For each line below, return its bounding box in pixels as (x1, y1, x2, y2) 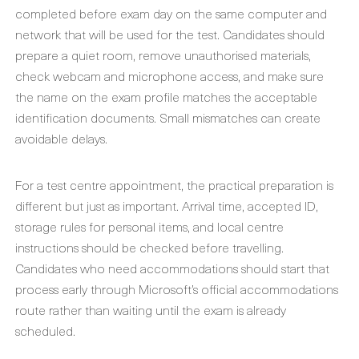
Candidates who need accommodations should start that (15, 258, 329, 277)
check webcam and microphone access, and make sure (15, 66, 324, 85)
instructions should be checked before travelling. (15, 237, 284, 256)
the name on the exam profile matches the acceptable (15, 87, 317, 106)
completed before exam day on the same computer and (15, 3, 327, 22)
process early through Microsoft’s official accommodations (15, 279, 338, 298)
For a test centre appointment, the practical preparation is (15, 175, 333, 194)
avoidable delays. (15, 128, 107, 147)
